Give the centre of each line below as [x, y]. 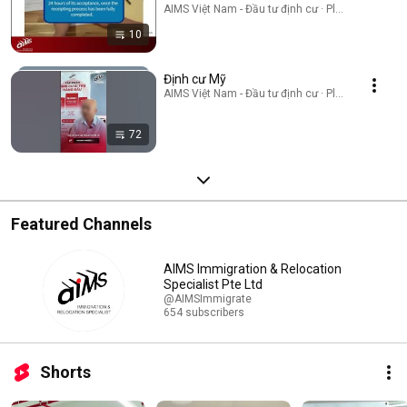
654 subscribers [204, 312]
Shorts [65, 372]
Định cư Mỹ [195, 79]
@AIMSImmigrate [208, 298]
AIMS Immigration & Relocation [253, 268]
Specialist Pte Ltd [213, 284]
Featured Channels [81, 223]
